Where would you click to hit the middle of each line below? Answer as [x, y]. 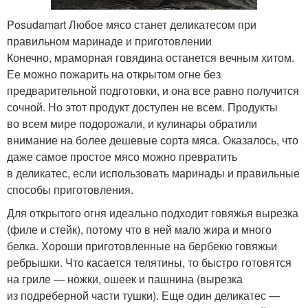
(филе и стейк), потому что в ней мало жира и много [139, 229]
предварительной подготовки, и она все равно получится [153, 90]
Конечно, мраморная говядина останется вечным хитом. [151, 57]
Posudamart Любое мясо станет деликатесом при [132, 24]
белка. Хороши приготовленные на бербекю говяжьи [142, 246]
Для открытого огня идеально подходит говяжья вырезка [153, 213]
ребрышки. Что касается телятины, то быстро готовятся [149, 262]
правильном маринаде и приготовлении [109, 41]
